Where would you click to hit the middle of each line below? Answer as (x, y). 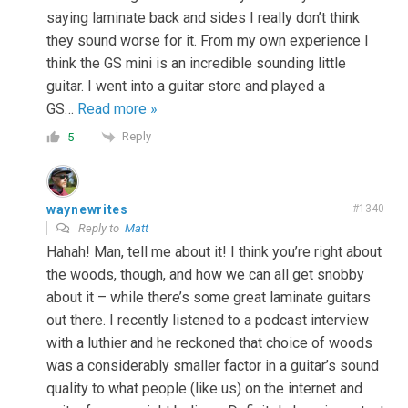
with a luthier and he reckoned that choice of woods (209, 342)
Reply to (100, 228)
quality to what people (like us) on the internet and (204, 388)
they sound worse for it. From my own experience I (208, 41)
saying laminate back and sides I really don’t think (203, 18)
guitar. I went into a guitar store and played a (186, 87)
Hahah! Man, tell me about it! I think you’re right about (214, 251)
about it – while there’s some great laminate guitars (209, 297)
